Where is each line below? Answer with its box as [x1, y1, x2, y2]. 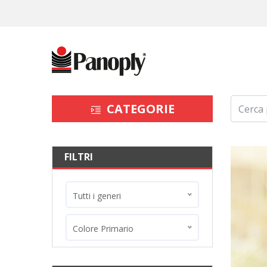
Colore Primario [73, 223, 133, 234]
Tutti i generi [73, 190, 121, 201]
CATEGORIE [103, 101, 175, 117]
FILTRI [64, 150, 93, 163]
